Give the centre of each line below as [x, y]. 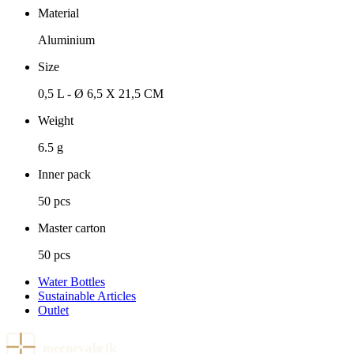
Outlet [53, 311]
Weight [56, 121]
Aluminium [66, 40]
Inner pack [64, 175]
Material [58, 13]
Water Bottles [72, 282]
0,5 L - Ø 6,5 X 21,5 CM [101, 94]
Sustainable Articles [87, 296]
